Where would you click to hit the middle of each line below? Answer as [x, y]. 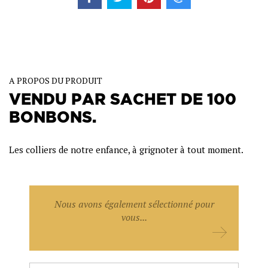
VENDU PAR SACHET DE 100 [123, 99]
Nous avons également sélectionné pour [134, 204]
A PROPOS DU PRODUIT [56, 80]
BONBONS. [53, 117]
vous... [134, 217]
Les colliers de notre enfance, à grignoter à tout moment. [126, 150]
